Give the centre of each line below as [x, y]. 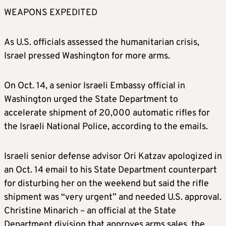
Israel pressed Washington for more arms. [87, 56]
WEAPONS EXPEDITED [51, 13]
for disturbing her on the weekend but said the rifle [106, 184]
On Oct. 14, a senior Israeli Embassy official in [95, 86]
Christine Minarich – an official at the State [90, 211]
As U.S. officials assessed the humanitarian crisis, [102, 43]
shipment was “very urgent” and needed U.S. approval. [113, 198]
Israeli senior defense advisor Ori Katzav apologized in [113, 157]
